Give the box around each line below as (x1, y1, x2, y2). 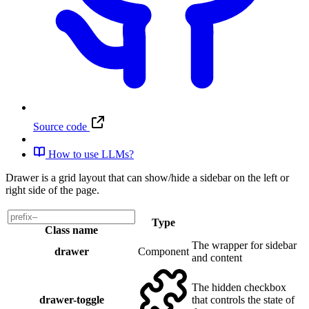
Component (138, 246, 189, 258)
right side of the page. (6, 184, 99, 197)
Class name (45, 224, 98, 237)
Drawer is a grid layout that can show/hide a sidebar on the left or (6, 172, 289, 184)
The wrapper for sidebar (192, 239, 297, 252)
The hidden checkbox (192, 281, 286, 294)
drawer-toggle (39, 294, 104, 306)
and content (192, 252, 242, 264)
